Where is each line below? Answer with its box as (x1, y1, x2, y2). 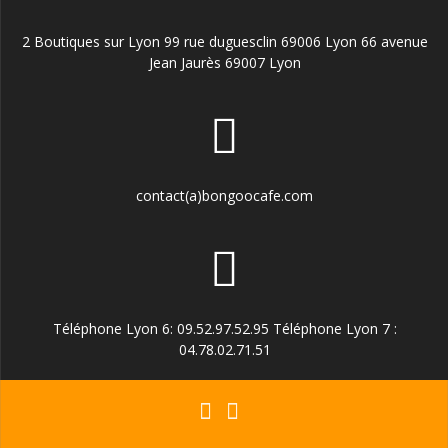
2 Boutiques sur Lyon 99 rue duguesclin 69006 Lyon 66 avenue (21, 32, 428, 51)
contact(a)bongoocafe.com (136, 186, 313, 205)
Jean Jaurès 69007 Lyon (148, 53, 301, 72)
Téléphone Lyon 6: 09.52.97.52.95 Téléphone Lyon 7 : (52, 319, 397, 338)
